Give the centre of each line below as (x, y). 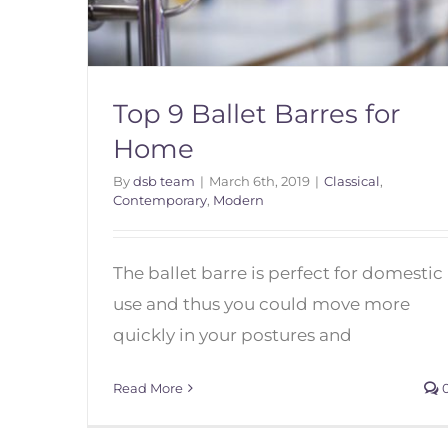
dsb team (164, 181)
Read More (148, 388)
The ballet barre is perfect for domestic (278, 273)
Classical (352, 181)
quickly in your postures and (232, 335)
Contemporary (160, 200)
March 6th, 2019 (259, 181)
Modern (238, 200)
